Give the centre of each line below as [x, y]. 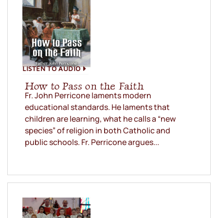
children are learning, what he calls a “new [100, 119]
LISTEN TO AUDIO [52, 69]
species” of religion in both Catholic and [98, 131]
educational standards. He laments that [97, 107]
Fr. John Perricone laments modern [88, 96]
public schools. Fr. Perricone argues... [92, 142]
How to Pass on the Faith [84, 86]
